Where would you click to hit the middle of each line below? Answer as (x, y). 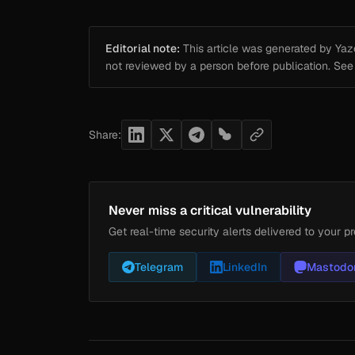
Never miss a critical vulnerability (210, 211)
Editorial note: (143, 49)
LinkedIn (245, 267)
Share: (105, 135)
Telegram (159, 267)
